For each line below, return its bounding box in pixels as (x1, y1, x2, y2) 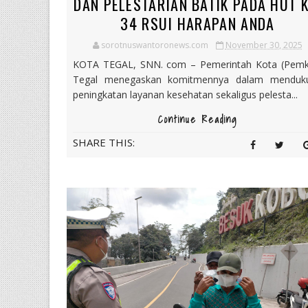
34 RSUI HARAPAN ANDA (120, 12, 275, 35)
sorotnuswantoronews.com (100, 39, 208, 52)
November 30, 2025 (225, 39, 302, 52)
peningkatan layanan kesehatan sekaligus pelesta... (73, 88, 298, 102)
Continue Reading (157, 112, 237, 128)
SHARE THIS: (73, 135, 135, 150)
